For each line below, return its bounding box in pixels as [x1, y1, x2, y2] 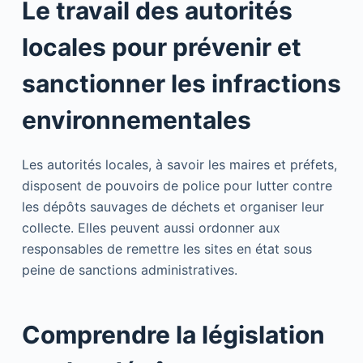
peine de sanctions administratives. [21, 261, 237, 278]
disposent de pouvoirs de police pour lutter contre [21, 177, 332, 194]
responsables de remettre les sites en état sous [21, 240, 312, 257]
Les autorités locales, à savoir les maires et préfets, [21, 156, 337, 173]
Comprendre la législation [21, 319, 325, 349]
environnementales [21, 105, 251, 135]
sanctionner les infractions [21, 68, 341, 98]
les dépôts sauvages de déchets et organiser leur [21, 198, 324, 215]
